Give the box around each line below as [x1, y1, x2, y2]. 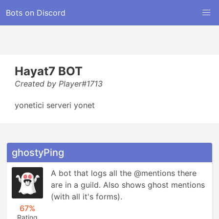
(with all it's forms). [51, 192, 122, 201]
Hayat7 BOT [15, 64, 83, 78]
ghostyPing [12, 147, 64, 158]
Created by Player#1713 [15, 79, 103, 88]
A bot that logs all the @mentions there [51, 168, 197, 178]
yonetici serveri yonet [15, 100, 95, 110]
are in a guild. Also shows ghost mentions [51, 180, 205, 190]
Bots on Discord [6, 8, 66, 18]
